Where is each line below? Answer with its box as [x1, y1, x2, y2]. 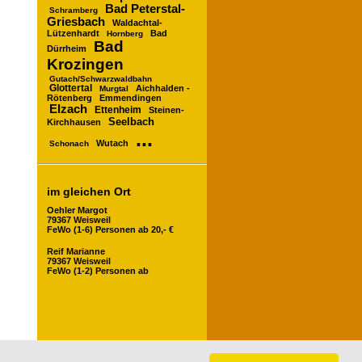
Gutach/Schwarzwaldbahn [49, 74, 152, 83]
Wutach [96, 137, 128, 148]
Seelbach [108, 115, 154, 128]
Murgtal [99, 83, 128, 93]
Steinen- [149, 104, 184, 115]
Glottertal [49, 82, 92, 93]
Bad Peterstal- [105, 2, 185, 15]
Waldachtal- [112, 17, 162, 27]
